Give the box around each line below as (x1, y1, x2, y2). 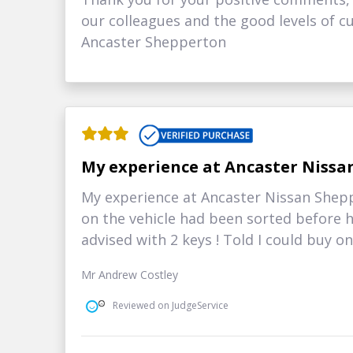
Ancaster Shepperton (81, 32, 227, 52)
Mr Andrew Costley (81, 266, 179, 282)
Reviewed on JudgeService (113, 299, 229, 313)
